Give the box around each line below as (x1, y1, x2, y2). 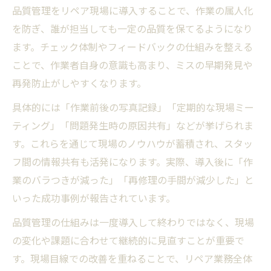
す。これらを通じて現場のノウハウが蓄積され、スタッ (12, 135, 253, 151)
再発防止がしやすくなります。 (12, 75, 146, 90)
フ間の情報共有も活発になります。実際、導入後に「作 (12, 154, 253, 169)
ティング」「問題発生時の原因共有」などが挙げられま (12, 117, 253, 132)
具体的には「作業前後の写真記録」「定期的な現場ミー (12, 99, 254, 114)
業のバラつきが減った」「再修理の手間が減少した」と (12, 172, 254, 187)
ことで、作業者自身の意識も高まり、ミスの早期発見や (12, 57, 253, 72)
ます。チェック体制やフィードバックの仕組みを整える (12, 39, 253, 54)
